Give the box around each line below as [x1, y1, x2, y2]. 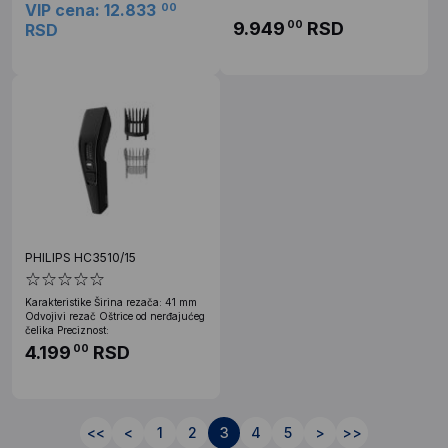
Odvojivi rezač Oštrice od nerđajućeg [25, 309, 205, 322]
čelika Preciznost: [25, 323, 109, 336]
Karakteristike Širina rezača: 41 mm [25, 295, 197, 308]
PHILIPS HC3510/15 [25, 249, 136, 265]
